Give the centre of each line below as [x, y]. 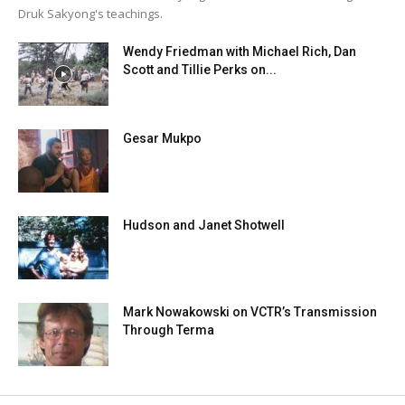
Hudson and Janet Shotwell [204, 225]
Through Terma [169, 330]
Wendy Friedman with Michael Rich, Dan [240, 51]
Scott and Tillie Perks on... [200, 69]
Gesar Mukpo [162, 138]
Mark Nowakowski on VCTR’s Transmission [250, 311]
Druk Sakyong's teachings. [90, 13]
